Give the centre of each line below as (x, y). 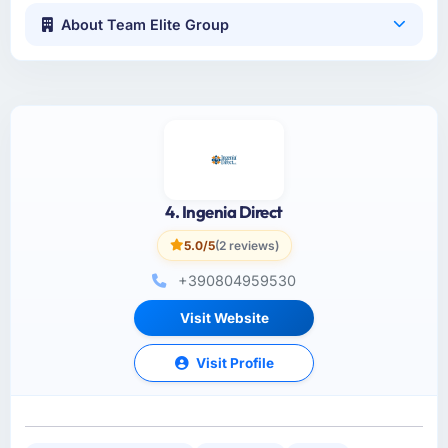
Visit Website (224, 317)
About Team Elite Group (145, 24)
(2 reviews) (246, 245)
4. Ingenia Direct (224, 211)
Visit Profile (233, 362)
